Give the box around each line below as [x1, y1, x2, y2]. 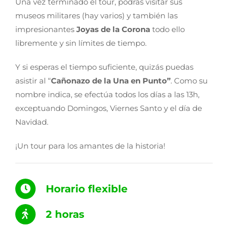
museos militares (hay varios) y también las [15, 11, 178, 21]
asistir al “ [15, 76, 51, 86]
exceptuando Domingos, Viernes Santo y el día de [15, 103, 202, 113]
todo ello [150, 24, 185, 35]
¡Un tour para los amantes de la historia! [15, 141, 165, 151]
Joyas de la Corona [76, 24, 150, 35]
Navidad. [15, 117, 48, 127]
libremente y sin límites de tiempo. [15, 38, 147, 48]
